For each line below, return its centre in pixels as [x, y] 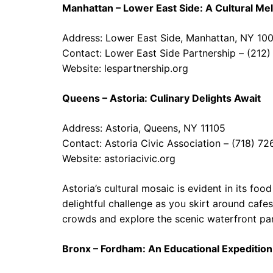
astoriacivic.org [140, 158]
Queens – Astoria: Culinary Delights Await [161, 98]
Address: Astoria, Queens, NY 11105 [144, 128]
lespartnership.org [146, 68]
